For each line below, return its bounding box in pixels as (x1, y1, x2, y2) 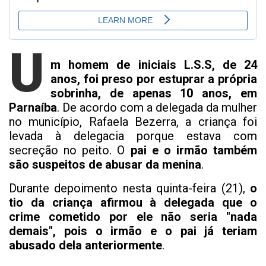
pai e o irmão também (125, 142, 257, 157)
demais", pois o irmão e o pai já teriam (9, 223, 257, 238)
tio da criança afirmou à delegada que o (9, 195, 257, 210)
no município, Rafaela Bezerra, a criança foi (9, 114, 257, 129)
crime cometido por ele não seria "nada (9, 209, 257, 224)
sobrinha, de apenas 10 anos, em (50, 85, 257, 100)
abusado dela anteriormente (9, 237, 162, 252)
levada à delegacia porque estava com (9, 128, 257, 143)
